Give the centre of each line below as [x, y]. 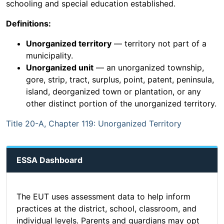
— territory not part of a [159, 44]
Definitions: [28, 24]
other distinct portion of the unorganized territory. [121, 104]
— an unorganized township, [149, 68]
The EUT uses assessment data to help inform [103, 197]
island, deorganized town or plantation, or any [113, 92]
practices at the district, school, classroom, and [106, 209]
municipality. [49, 56]
